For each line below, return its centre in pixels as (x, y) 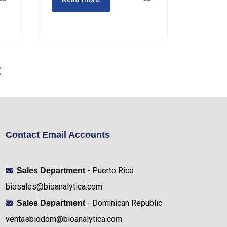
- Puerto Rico (110, 170)
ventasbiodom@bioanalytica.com (64, 219)
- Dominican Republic (124, 203)
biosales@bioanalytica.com (54, 186)
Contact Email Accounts (58, 135)
